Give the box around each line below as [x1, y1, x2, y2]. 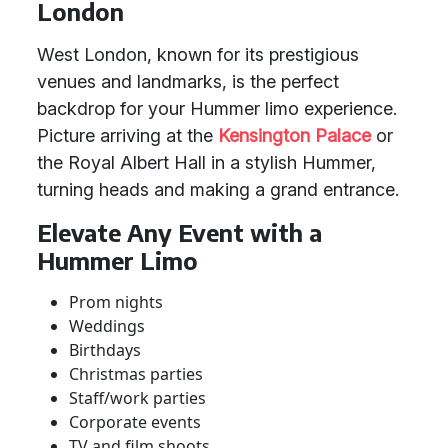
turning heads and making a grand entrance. [37, 179, 399, 200]
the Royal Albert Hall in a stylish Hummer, [37, 152, 376, 173]
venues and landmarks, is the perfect [37, 71, 339, 92]
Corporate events [69, 411, 201, 433]
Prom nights [69, 291, 163, 313]
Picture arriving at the [37, 125, 218, 146]
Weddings [69, 315, 145, 337]
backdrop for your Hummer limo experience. [37, 98, 397, 119]
